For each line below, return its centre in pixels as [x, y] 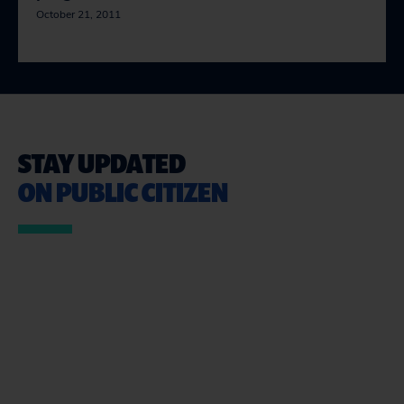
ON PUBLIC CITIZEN [123, 192]
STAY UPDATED [102, 163]
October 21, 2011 [78, 14]
